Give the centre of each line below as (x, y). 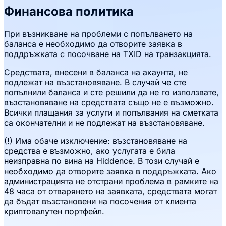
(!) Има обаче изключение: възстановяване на (96, 140)
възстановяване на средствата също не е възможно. (109, 102)
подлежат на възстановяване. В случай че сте (95, 82)
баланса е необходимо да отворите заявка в (93, 44)
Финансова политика (69, 12)
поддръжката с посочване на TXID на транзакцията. (108, 54)
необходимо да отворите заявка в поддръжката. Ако (110, 171)
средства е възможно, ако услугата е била (90, 151)
